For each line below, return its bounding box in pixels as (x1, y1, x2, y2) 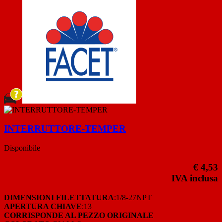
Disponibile (4, 144, 40, 153)
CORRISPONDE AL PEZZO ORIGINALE (4, 211, 154, 220)
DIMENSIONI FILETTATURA (4, 193, 114, 202)
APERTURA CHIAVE (4, 202, 82, 211)
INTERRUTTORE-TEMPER (4, 123, 126, 134)
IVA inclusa (171, 172, 218, 183)
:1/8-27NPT (114, 193, 152, 202)
